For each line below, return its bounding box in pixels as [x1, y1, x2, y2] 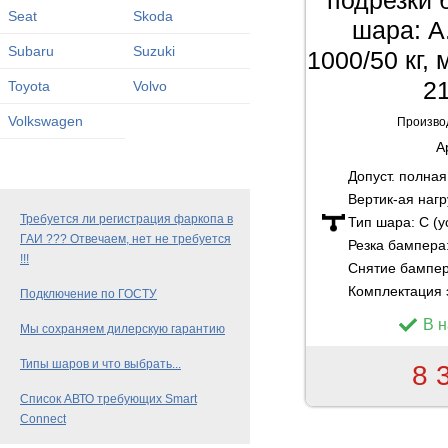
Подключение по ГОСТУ [20, 287, 157, 301]
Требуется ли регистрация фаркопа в [20, 212, 233, 226]
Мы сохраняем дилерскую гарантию [20, 322, 225, 336]
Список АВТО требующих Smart [20, 392, 197, 406]
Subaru [7, 43, 54, 59]
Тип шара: [348, 213, 419, 230]
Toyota [7, 78, 50, 94]
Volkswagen [7, 113, 83, 129]
